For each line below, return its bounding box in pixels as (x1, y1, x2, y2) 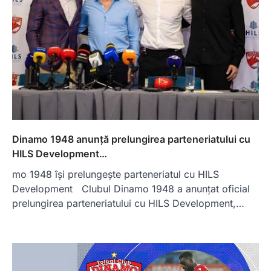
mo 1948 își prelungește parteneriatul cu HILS (12, 168, 219, 180)
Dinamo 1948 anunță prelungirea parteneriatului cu (12, 132, 250, 145)
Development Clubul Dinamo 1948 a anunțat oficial (12, 182, 250, 195)
